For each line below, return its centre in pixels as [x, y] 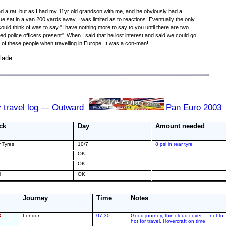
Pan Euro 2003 [194, 108]
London [32, 216]
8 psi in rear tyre [174, 144]
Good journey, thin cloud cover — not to [177, 216]
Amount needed [180, 126]
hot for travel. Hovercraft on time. [169, 221]
